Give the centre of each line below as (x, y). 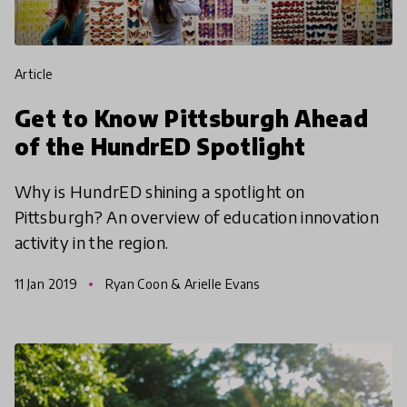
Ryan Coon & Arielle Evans (181, 283)
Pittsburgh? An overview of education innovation (197, 216)
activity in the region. (92, 242)
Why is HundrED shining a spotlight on (160, 191)
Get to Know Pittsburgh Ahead (192, 118)
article (38, 74)
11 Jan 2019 (48, 283)
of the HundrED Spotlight (160, 146)
